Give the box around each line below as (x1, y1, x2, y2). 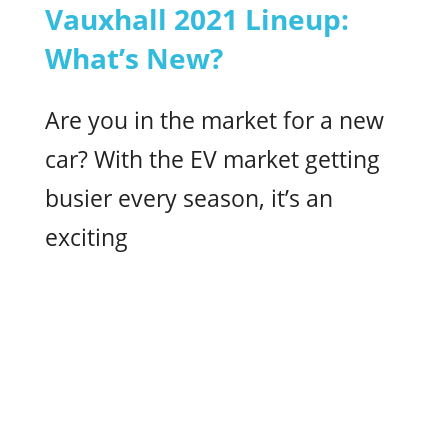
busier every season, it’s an (45, 182, 333, 214)
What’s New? (45, 39, 223, 77)
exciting (45, 221, 128, 253)
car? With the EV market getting (45, 143, 380, 175)
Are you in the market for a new (45, 104, 384, 136)
